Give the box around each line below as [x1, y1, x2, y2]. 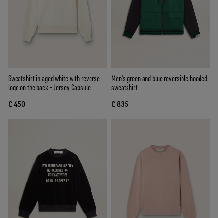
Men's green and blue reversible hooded [111, 73, 207, 83]
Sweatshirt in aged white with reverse [8, 73, 100, 83]
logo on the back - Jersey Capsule [8, 82, 91, 92]
